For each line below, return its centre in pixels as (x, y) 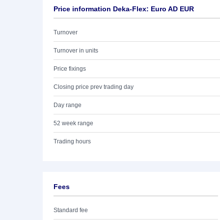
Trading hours (72, 141)
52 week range (73, 123)
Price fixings (70, 69)
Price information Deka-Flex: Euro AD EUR (124, 9)
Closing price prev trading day (94, 87)
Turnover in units (76, 51)
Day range (68, 105)
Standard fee (71, 210)
